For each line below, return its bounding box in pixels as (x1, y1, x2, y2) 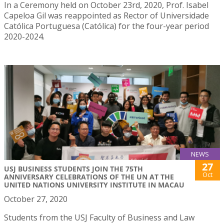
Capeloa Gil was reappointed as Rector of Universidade (4, 9, 209, 21)
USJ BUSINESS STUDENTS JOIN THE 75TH (4, 164, 143, 174)
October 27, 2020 (4, 193, 67, 205)
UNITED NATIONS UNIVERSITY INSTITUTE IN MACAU (4, 180, 184, 190)
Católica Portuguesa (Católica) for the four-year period (4, 20, 209, 31)
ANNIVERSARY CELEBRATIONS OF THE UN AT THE (4, 172, 174, 182)
